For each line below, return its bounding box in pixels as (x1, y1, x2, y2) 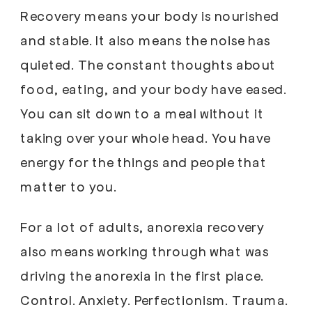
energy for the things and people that (20, 153, 267, 171)
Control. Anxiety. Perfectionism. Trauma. (20, 291, 289, 308)
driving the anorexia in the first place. (20, 267, 265, 283)
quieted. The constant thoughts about (20, 56, 276, 73)
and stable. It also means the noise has (20, 31, 271, 49)
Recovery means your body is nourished (20, 7, 280, 24)
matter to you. (20, 178, 117, 195)
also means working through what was (20, 242, 269, 259)
